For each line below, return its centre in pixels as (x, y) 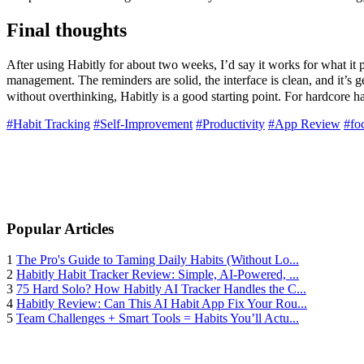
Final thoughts (67, 30)
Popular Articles (60, 228)
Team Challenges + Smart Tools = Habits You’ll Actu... (158, 318)
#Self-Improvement (143, 123)
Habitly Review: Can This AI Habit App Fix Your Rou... (162, 304)
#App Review (304, 123)
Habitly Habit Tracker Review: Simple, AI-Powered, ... (158, 275)
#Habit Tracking (48, 123)
